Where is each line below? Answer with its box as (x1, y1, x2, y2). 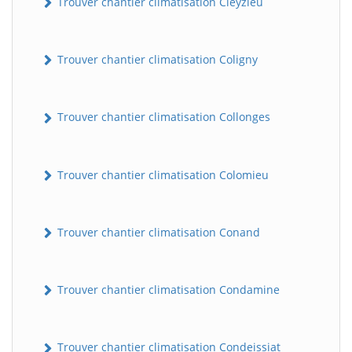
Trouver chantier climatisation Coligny (54, 52, 258, 68)
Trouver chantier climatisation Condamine (54, 282, 280, 298)
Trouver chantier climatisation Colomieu (54, 167, 269, 182)
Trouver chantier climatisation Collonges (54, 109, 270, 125)
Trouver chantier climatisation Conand (54, 224, 260, 240)
